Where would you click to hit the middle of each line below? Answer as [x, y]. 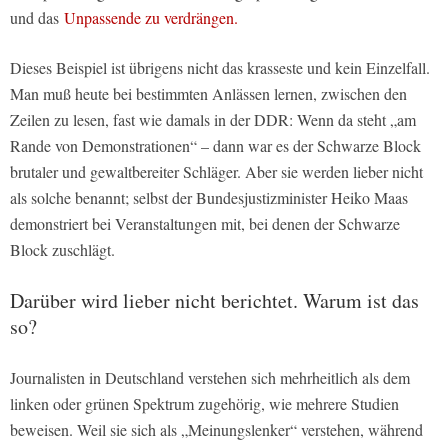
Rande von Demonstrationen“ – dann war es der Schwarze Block [215, 146]
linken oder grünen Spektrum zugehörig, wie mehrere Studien [204, 404]
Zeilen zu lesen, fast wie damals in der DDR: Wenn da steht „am [213, 120]
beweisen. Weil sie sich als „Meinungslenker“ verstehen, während [216, 430]
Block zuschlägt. [62, 250]
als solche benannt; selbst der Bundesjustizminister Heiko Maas [209, 198]
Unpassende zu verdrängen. [151, 18]
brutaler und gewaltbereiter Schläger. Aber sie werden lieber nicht [216, 172]
